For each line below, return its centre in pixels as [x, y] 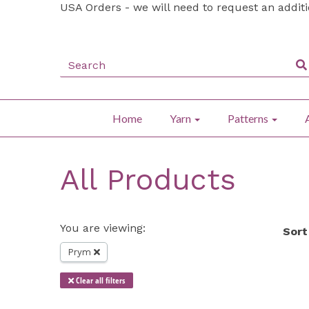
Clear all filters [99, 280]
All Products [148, 179]
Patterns [249, 118]
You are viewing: [103, 228]
